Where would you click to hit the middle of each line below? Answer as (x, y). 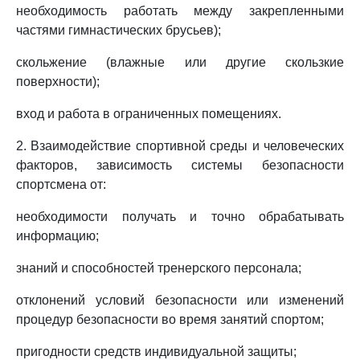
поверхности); (58, 82)
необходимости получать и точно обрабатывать (180, 217)
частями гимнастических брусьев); (119, 30)
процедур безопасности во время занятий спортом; (170, 319)
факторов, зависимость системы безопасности (180, 165)
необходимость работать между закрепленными (180, 11)
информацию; (57, 236)
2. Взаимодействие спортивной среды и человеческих (180, 146)
